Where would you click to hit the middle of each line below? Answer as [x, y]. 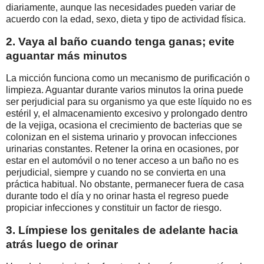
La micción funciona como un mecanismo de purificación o [128, 78]
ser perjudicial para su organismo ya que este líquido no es [129, 102]
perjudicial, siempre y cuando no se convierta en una [116, 173]
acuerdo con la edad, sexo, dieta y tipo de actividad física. [126, 19]
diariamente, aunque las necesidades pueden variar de [121, 8]
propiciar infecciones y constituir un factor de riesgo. [114, 208]
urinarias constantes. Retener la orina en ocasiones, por [122, 149]
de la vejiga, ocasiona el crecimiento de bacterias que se [124, 126]
